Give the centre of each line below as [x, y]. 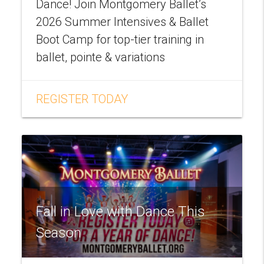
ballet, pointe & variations [101, 57]
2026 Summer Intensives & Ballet [123, 22]
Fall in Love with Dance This [121, 211]
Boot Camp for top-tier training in [120, 39]
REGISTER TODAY [82, 99]
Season [59, 232]
